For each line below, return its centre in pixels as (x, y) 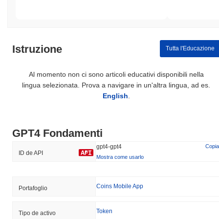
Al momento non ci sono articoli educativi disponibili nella (116, 74)
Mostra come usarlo (120, 157)
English (115, 96)
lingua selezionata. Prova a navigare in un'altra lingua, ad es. (116, 85)
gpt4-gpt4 (109, 146)
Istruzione (37, 49)
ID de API (31, 153)
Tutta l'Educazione (190, 49)
